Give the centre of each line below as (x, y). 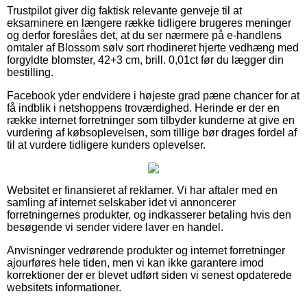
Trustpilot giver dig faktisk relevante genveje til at (124, 10)
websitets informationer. (64, 287)
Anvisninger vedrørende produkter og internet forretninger (146, 250)
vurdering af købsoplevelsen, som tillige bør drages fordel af (152, 132)
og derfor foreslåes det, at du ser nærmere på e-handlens (144, 35)
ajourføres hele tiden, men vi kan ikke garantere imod (135, 262)
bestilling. (30, 72)
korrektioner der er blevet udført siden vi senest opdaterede (149, 275)
